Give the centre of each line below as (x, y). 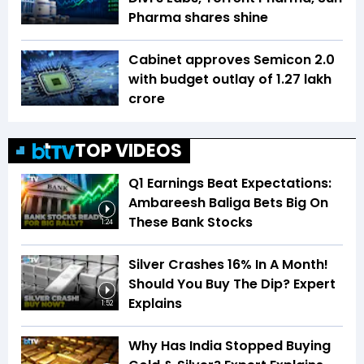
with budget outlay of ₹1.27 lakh (230, 80)
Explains (155, 304)
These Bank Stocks (191, 223)
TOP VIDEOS (128, 151)
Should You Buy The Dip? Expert (232, 284)
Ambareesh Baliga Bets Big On (228, 203)
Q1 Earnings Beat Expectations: (230, 184)
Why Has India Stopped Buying (230, 346)
